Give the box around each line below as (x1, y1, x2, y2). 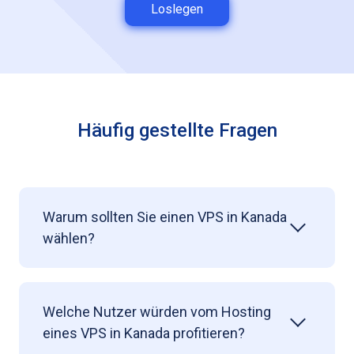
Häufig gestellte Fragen (77, 119, 277, 141)
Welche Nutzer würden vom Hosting (43, 303, 271, 320)
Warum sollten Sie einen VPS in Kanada (43, 208, 287, 225)
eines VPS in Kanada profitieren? (43, 324, 245, 341)
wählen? (43, 229, 95, 247)
